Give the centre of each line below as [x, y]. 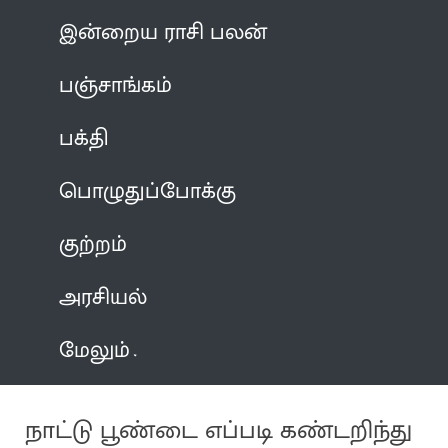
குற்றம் [93, 244]
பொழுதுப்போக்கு [148, 191]
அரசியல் [103, 297]
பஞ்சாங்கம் [116, 85]
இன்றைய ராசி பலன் [163, 32]
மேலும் [95, 350]
